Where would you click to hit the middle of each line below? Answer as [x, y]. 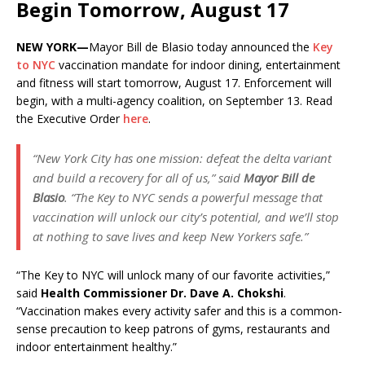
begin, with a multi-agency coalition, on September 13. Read [174, 101]
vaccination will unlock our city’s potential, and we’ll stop [186, 217]
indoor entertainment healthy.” [97, 347]
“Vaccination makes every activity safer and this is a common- [179, 311]
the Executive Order [70, 119]
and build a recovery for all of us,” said [136, 178]
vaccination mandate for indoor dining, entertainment [198, 65]
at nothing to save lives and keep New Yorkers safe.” [170, 237]
